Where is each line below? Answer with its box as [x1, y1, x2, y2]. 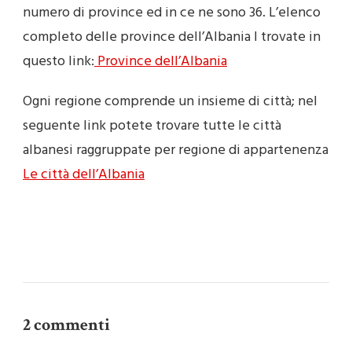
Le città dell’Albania [23, 163, 145, 187]
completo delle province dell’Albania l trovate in [23, 26, 321, 49]
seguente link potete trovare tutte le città [23, 115, 281, 138]
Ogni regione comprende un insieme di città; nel [23, 90, 317, 114]
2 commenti [23, 313, 110, 337]
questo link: [23, 50, 94, 74]
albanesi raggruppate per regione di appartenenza [23, 139, 328, 163]
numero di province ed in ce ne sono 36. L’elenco [23, 2, 321, 25]
